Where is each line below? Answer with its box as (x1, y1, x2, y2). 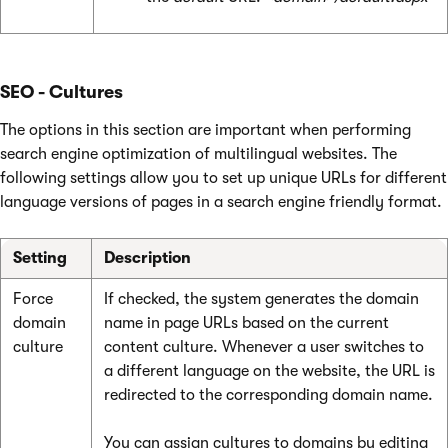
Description (104, 249, 191, 268)
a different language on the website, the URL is (104, 362, 435, 381)
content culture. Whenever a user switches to (104, 338, 424, 357)
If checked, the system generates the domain (104, 290, 419, 309)
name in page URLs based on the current (104, 314, 389, 333)
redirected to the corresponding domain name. (104, 386, 433, 405)
